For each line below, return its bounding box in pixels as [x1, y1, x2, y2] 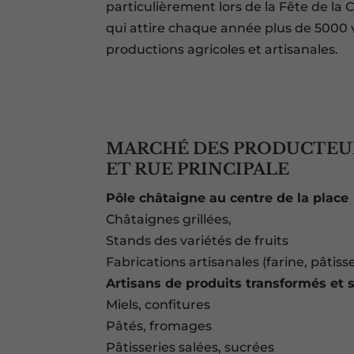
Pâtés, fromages [106, 318, 213, 334]
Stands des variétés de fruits [106, 233, 289, 249]
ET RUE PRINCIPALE [106, 160, 290, 179]
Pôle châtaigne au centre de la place [106, 190, 349, 206]
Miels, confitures [106, 297, 211, 313]
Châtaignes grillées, [106, 212, 232, 228]
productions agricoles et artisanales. [106, 42, 339, 58]
